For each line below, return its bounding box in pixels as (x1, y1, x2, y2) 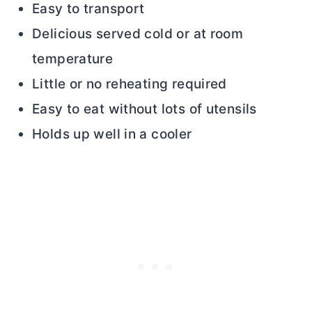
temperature (32, 50, 114, 67)
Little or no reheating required (32, 75, 227, 92)
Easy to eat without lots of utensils (32, 100, 257, 117)
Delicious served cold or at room (32, 25, 244, 42)
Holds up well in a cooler (32, 125, 192, 142)
